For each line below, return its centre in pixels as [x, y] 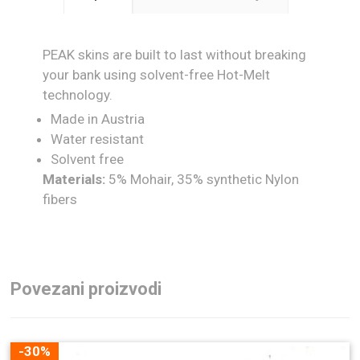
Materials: [74, 180]
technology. [78, 95]
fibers [60, 200]
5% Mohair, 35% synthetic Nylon [202, 180]
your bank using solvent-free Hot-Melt [157, 75]
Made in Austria [98, 119]
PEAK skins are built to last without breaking [175, 55]
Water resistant [98, 139]
